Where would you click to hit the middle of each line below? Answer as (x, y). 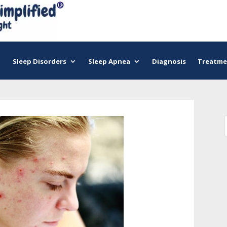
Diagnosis (169, 61)
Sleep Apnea (109, 61)
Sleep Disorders (40, 61)
